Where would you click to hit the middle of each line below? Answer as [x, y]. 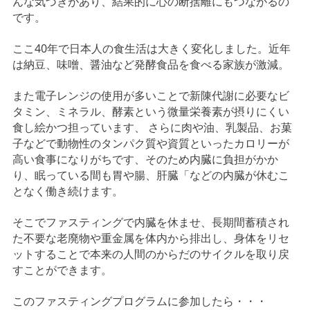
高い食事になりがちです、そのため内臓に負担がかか [145, 159]
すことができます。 [62, 270]
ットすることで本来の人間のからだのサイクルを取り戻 [151, 254]
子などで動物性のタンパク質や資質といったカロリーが [151, 143]
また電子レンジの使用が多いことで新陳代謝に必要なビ [151, 95]
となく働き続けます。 [67, 191]
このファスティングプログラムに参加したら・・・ [139, 301]
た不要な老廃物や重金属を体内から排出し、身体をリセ [151, 238]
